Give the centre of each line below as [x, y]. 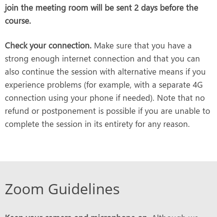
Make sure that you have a [142, 45]
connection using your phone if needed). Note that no [105, 97]
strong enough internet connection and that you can [102, 58]
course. [18, 20]
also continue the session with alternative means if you [105, 71]
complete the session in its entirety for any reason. [97, 124]
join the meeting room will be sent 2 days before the [101, 7]
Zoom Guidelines [62, 189]
